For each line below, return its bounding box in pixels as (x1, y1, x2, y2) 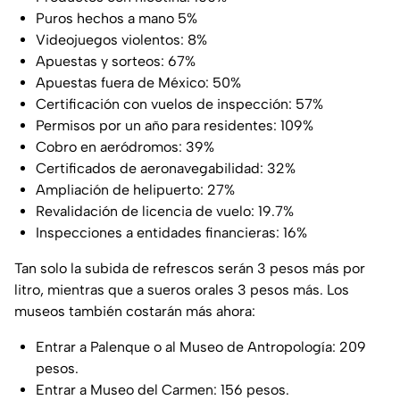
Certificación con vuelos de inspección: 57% (36, 96, 323, 113)
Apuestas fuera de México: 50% (36, 74, 241, 92)
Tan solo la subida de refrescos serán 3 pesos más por (14, 260, 365, 278)
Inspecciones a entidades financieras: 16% (36, 224, 307, 242)
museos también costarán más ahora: (14, 303, 255, 321)
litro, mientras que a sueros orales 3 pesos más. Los (14, 281, 349, 299)
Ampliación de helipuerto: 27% (36, 181, 235, 199)
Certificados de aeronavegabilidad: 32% (36, 160, 296, 178)
